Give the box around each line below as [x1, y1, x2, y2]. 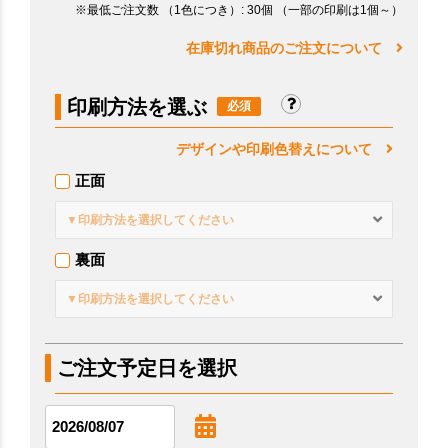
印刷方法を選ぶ [67, 95, 207, 118]
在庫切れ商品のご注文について [186, 39, 396, 56]
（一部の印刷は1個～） [276, 2, 403, 17]
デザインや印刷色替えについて [176, 140, 386, 157]
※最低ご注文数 [75, 2, 162, 17]
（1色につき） [162, 2, 241, 17]
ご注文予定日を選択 [57, 356, 237, 379]
